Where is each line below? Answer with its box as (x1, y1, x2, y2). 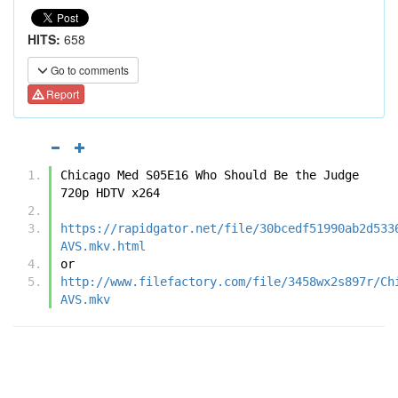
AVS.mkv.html (60, 238, 146, 253)
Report (44, 86, 79, 102)
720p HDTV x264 (60, 185, 160, 200)
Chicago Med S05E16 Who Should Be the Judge (60, 167, 359, 182)
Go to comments (48, 62, 129, 77)
